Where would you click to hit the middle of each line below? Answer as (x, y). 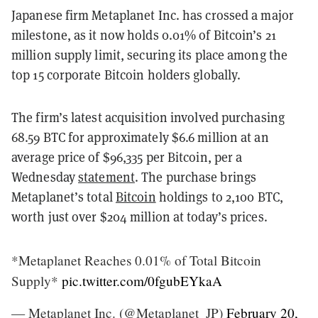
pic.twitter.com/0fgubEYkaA (142, 280)
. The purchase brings (196, 177)
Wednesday (45, 177)
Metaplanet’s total (64, 197)
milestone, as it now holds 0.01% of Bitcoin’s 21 (144, 35)
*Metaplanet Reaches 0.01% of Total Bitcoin (136, 260)
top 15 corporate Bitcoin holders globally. (126, 75)
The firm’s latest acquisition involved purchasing (148, 117)
